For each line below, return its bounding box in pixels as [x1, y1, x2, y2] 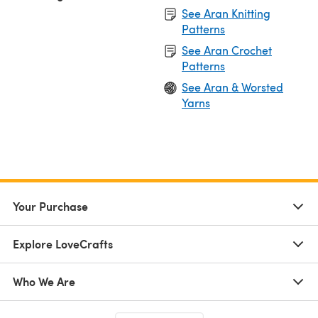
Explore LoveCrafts [13, 235, 113, 252]
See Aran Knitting [182, 5, 270, 21]
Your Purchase [13, 197, 88, 214]
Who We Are [13, 273, 75, 290]
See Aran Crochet [182, 42, 272, 57]
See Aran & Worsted [182, 79, 283, 94]
